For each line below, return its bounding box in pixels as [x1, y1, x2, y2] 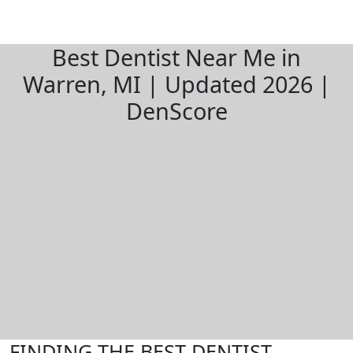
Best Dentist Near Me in [52, 42, 301, 72]
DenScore [125, 95, 228, 126]
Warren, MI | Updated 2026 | [22, 69, 331, 99]
